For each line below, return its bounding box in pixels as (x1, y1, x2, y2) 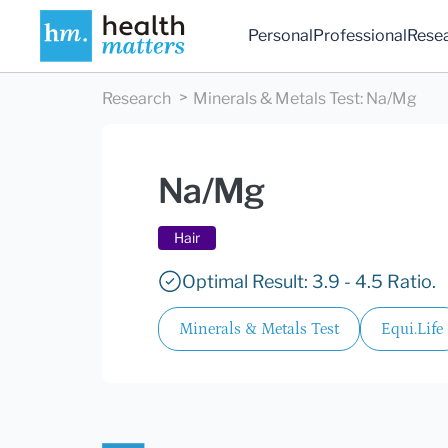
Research (102, 89, 171, 109)
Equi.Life (381, 320, 443, 339)
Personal (248, 26, 314, 46)
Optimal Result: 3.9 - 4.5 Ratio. (182, 271, 436, 293)
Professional (313, 26, 408, 46)
